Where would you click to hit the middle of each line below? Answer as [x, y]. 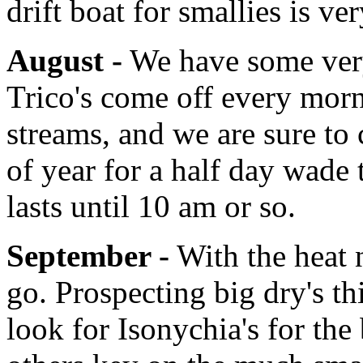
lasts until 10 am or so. [151, 206]
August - [64, 60]
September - [88, 255]
